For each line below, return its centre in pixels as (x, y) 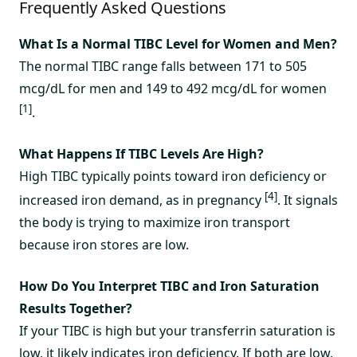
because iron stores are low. (104, 245)
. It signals (308, 200)
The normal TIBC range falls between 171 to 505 (163, 66)
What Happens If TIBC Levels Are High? (141, 153)
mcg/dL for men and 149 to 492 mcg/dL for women (173, 88)
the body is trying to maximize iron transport (155, 223)
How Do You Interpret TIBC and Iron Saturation (169, 286)
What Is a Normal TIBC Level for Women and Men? (178, 43)
